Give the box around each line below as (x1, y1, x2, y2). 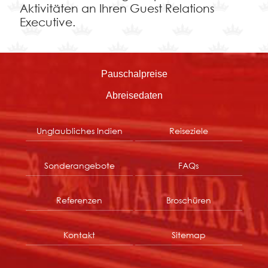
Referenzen (56, 194, 103, 206)
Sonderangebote (44, 160, 115, 172)
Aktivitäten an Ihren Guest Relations (19, 1, 214, 16)
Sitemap (171, 229, 206, 241)
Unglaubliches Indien (36, 125, 123, 137)
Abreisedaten (105, 90, 163, 101)
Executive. (19, 15, 75, 29)
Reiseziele (169, 125, 208, 137)
